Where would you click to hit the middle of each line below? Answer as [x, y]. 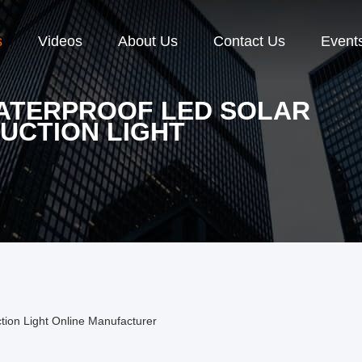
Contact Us [250, 42]
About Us [148, 42]
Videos [61, 42]
